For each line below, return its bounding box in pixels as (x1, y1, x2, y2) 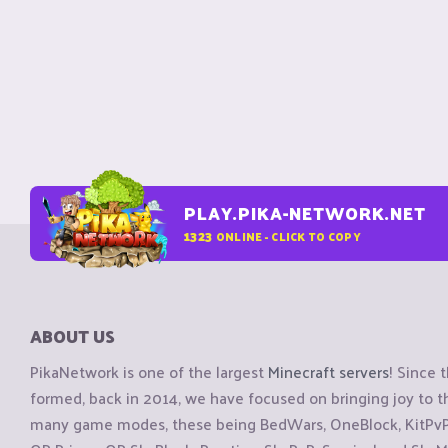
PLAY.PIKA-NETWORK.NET (184, 198, 426, 228)
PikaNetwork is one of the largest (30, 357, 268, 387)
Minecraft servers (268, 357, 389, 387)
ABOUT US (30, 321, 115, 351)
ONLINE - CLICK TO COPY (215, 225, 361, 246)
